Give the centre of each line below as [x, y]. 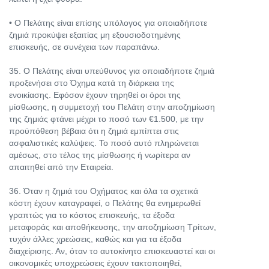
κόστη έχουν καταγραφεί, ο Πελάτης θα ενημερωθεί [105, 203]
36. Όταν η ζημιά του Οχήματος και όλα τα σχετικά [104, 191]
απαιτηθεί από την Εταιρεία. [61, 167]
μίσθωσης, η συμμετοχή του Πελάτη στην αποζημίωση [112, 107]
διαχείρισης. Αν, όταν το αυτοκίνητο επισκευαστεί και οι [112, 251]
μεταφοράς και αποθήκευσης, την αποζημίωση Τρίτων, [113, 227]
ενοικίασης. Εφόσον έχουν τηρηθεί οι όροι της [95, 95]
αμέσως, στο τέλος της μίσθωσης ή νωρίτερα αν [100, 155]
